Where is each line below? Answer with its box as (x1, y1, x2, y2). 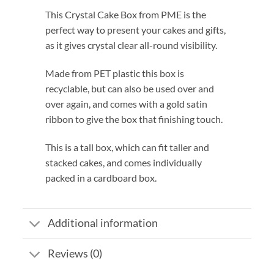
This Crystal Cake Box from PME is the (45, 9, 207, 21)
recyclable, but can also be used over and (45, 83, 215, 95)
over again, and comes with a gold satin (45, 98, 208, 110)
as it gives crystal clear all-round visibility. (45, 39, 218, 51)
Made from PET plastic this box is (45, 67, 185, 80)
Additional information (47, 217, 158, 230)
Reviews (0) (47, 247, 102, 261)
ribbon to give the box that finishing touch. (45, 113, 223, 125)
